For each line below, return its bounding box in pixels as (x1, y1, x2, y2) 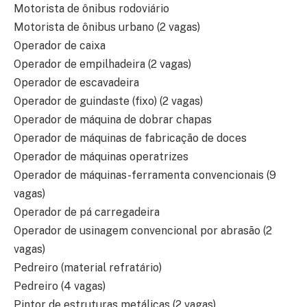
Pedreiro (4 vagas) (14, 280, 106, 293)
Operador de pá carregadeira (14, 206, 160, 219)
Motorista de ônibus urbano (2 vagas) (14, 21, 200, 34)
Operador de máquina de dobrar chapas (14, 113, 212, 127)
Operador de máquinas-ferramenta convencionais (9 (14, 169, 276, 182)
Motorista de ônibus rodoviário (14, 2, 169, 16)
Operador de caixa (14, 39, 106, 53)
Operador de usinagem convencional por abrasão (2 (14, 224, 272, 238)
